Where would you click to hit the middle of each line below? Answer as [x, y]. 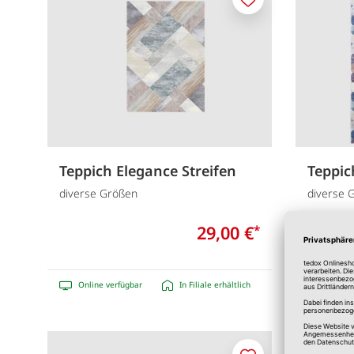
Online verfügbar [110, 285]
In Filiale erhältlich [215, 285]
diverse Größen [98, 194]
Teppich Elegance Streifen [148, 170]
